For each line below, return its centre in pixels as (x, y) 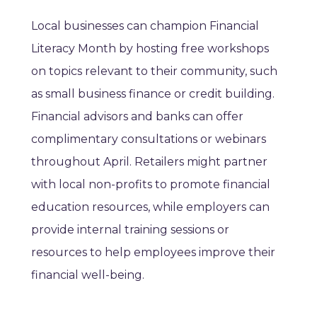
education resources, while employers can (150, 207)
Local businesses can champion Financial (145, 26)
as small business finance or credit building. (153, 94)
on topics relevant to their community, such (154, 71)
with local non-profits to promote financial (151, 185)
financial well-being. (88, 275)
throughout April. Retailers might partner (149, 162)
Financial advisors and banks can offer (137, 117)
